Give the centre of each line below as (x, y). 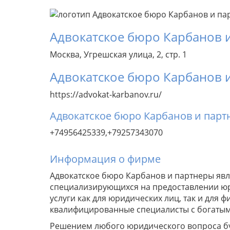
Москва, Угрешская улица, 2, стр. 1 (118, 55)
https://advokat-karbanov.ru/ (106, 95)
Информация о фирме (105, 159)
